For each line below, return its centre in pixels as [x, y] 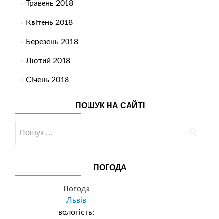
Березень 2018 [52, 42]
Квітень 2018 [49, 23]
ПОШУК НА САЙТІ [110, 106]
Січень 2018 [47, 80]
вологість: [76, 212]
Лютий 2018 [48, 61]
